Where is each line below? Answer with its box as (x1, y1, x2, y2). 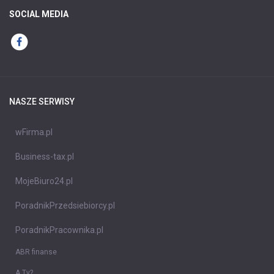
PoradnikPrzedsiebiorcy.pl (15, 201, 115, 211)
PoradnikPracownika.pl (15, 225, 103, 235)
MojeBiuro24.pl (15, 176, 73, 187)
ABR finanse (15, 248, 57, 257)
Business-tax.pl (15, 152, 74, 162)
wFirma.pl (15, 127, 53, 138)
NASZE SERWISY (9, 97, 75, 107)
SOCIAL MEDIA (9, 9, 68, 20)
